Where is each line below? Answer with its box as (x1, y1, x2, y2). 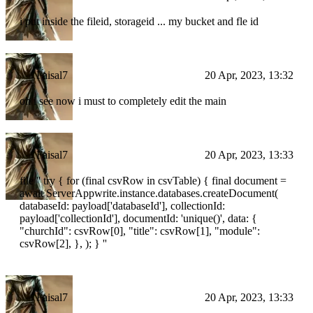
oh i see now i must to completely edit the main (20, 95, 226, 108)
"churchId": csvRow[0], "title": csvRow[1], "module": (20, 225, 260, 238)
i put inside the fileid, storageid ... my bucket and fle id (20, 15, 259, 28)
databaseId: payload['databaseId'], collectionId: (20, 200, 225, 212)
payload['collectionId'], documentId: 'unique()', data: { (20, 212, 257, 225)
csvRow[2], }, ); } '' (20, 238, 107, 250)
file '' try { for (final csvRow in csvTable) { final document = (20, 175, 286, 187)
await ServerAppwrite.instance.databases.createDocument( (20, 187, 278, 200)
